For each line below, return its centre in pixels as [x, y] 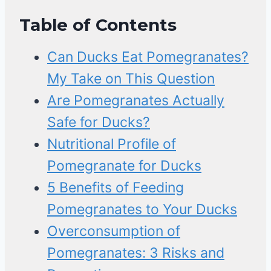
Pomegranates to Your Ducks [142, 210]
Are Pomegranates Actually [136, 101]
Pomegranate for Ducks [124, 166]
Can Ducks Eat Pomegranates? [148, 57]
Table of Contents [98, 25]
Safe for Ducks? [99, 122]
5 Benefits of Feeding [116, 188]
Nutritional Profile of [112, 144]
